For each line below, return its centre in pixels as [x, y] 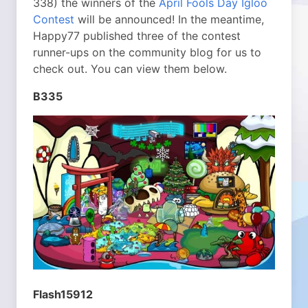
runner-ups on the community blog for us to [147, 52]
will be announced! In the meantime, [169, 19]
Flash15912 [63, 294]
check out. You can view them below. [130, 69]
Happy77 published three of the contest [137, 36]
